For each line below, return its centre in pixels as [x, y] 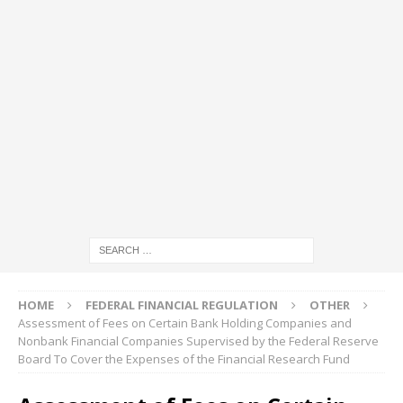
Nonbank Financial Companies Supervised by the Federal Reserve [198, 340]
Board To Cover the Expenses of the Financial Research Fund [184, 358]
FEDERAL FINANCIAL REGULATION [182, 304]
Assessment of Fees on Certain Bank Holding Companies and [185, 322]
